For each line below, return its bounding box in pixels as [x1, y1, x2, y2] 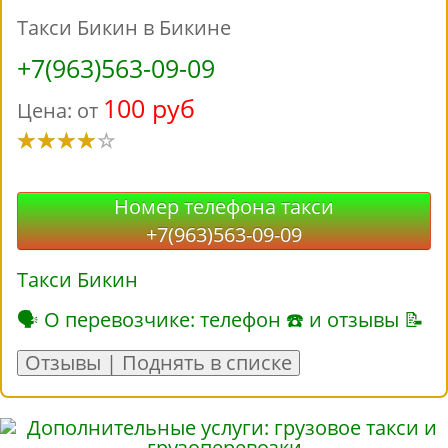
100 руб [103, 91, 195, 126]
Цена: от [17, 97, 103, 125]
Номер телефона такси [114, 193, 334, 221]
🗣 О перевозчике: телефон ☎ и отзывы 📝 [17, 306, 424, 334]
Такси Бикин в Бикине [17, 14, 231, 42]
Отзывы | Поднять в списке [25, 349, 292, 377]
